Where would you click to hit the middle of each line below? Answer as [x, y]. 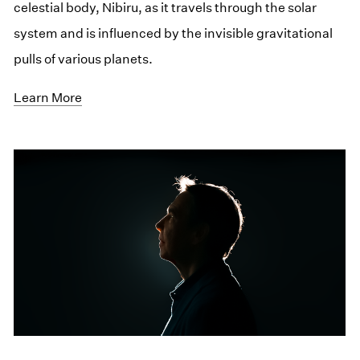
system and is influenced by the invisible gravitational [174, 33]
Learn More [48, 97]
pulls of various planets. [84, 59]
